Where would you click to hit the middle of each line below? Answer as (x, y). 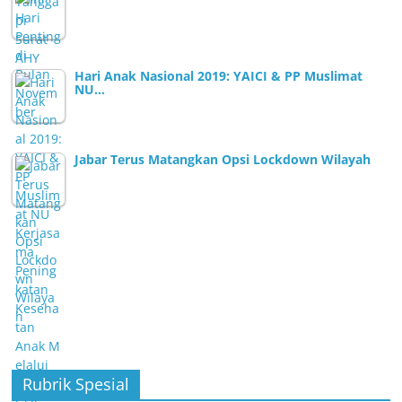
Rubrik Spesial (76, 384)
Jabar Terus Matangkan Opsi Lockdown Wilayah (223, 159)
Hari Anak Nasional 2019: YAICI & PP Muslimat (219, 75)
